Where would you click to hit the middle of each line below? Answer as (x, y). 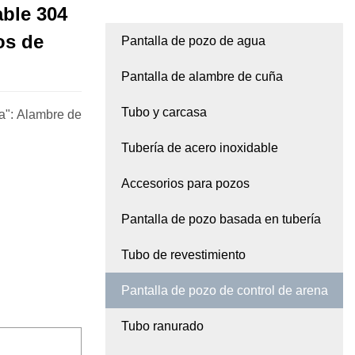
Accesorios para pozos (185, 184)
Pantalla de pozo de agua (193, 41)
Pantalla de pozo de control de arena (225, 291)
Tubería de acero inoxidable (200, 148)
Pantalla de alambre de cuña (202, 77)
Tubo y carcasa (164, 113)
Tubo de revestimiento (183, 255)
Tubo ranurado (162, 326)
